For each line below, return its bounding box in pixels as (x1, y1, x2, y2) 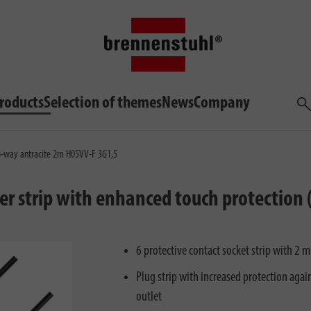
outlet (135, 290, 162, 304)
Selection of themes (44, 94, 162, 112)
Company (194, 94, 250, 112)
